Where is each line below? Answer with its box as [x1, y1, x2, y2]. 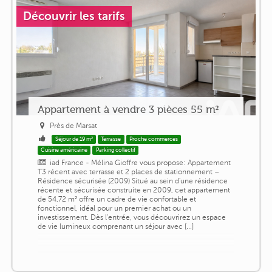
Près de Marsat [50, 121, 98, 131]
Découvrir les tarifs [23, 10, 125, 23]
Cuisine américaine [41, 147, 88, 154]
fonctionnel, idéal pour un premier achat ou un [37, 204, 191, 213]
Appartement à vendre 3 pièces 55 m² [37, 103, 219, 116]
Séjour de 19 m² [55, 136, 93, 143]
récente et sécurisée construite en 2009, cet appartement [37, 186, 230, 195]
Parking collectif [95, 147, 135, 154]
